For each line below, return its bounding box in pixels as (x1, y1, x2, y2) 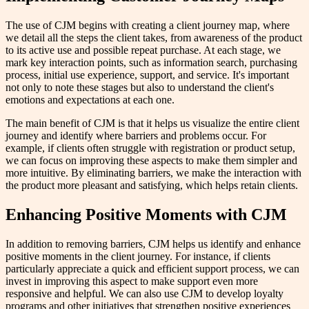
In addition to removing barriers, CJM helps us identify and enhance (6, 237, 301, 250)
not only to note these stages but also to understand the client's (6, 81, 274, 93)
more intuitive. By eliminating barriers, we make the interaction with (6, 166, 301, 179)
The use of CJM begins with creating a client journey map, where (6, 19, 290, 31)
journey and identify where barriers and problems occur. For (6, 129, 266, 141)
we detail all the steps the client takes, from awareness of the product (6, 31, 302, 43)
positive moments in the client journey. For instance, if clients (6, 250, 270, 262)
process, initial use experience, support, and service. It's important (6, 68, 289, 81)
